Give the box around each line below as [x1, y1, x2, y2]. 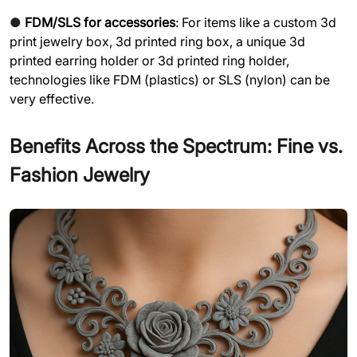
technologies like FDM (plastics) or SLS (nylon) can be [10, 71, 330, 88]
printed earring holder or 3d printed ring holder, [10, 52, 289, 69]
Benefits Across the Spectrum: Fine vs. [10, 134, 343, 158]
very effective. [10, 90, 94, 107]
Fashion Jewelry [10, 163, 150, 186]
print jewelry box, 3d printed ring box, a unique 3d [10, 33, 305, 49]
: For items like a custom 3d [175, 14, 336, 30]
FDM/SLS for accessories [25, 14, 175, 30]
